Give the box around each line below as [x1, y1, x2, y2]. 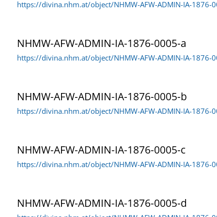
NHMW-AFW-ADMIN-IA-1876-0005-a [17, 36, 186, 50]
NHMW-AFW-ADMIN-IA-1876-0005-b [17, 89, 187, 103]
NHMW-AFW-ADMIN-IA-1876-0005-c [17, 142, 186, 156]
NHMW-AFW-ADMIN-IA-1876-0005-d [17, 196, 187, 210]
